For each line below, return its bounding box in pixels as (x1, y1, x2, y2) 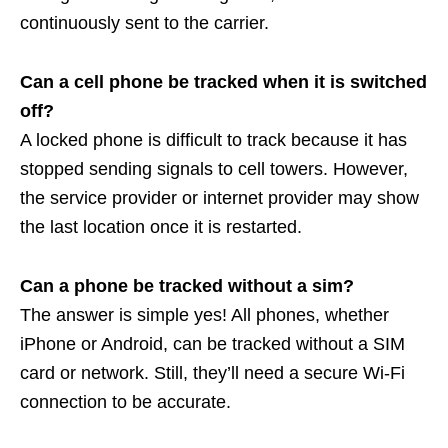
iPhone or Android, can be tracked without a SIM (20, 333, 405, 354)
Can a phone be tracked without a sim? (20, 275, 354, 296)
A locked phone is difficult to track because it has (20, 129, 407, 150)
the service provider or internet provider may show (20, 187, 419, 208)
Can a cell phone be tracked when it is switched (20, 71, 427, 92)
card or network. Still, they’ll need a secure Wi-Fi (20, 362, 405, 383)
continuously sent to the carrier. (20, 12, 269, 33)
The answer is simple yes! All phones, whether (20, 304, 389, 325)
